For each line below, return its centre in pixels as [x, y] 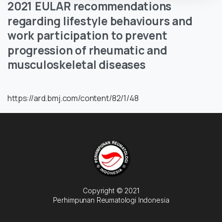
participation [72, 36]
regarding [34, 21]
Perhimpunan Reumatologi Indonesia [111, 200]
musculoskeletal [52, 65]
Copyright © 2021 [111, 191]
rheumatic [116, 50]
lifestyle [85, 21]
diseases [122, 65]
